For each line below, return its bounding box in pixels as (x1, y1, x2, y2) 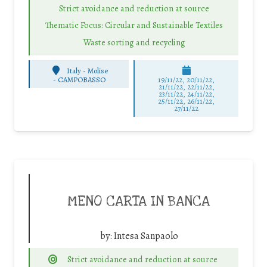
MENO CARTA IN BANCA (68, 193, 210, 211)
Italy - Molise (66, 65, 108, 76)
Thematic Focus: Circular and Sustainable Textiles (45, 19, 223, 32)
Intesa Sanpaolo (113, 229, 178, 243)
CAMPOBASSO (57, 74, 105, 85)
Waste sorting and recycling (83, 36, 185, 48)
